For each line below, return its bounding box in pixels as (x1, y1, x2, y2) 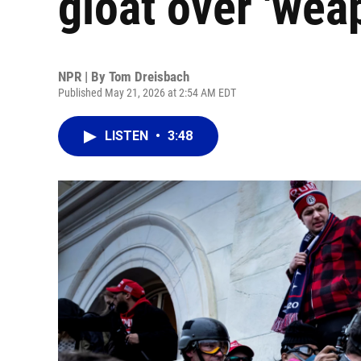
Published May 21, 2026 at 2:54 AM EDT (58, 86, 236, 99)
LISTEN (105, 128, 151, 143)
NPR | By (58, 68, 109, 85)
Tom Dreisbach (109, 68, 189, 85)
